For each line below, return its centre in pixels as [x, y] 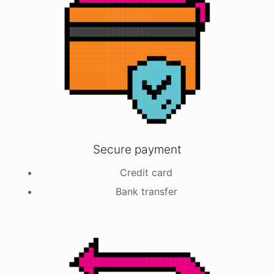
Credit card [146, 172]
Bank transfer [146, 191]
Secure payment [137, 150]
